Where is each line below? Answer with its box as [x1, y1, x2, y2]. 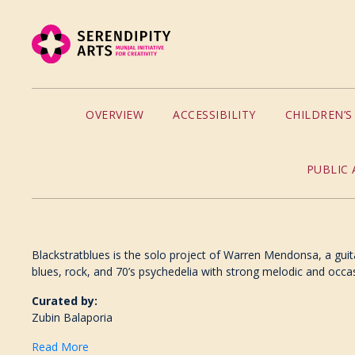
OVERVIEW [86, 107, 143, 123]
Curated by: [32, 293, 98, 309]
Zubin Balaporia [32, 310, 113, 326]
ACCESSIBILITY [173, 107, 256, 123]
